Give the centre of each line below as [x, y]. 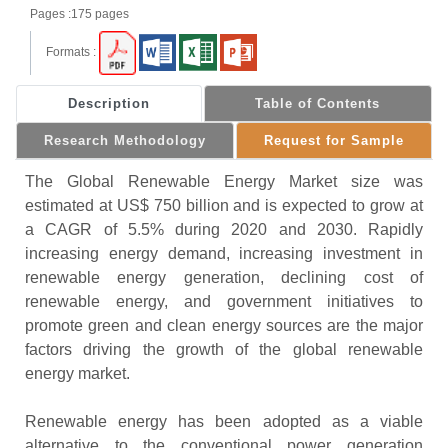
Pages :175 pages [79, 13]
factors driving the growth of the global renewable [224, 350]
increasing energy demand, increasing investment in [224, 254]
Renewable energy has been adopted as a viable [224, 422]
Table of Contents [318, 104]
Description [108, 104]
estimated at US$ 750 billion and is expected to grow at [224, 206]
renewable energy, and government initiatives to [224, 302]
